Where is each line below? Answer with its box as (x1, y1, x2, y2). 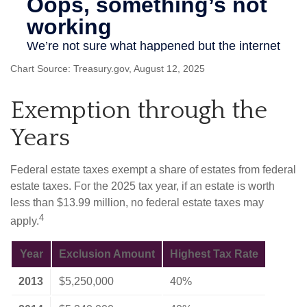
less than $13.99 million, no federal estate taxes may (10, 196, 264, 208)
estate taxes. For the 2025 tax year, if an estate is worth (10, 180, 275, 192)
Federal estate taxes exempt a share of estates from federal (10, 163, 296, 175)
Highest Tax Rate (170, 248, 258, 260)
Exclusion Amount (59, 248, 155, 260)
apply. (10, 215, 39, 228)
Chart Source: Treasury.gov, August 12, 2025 (10, 62, 205, 74)
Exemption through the (10, 96, 267, 124)
